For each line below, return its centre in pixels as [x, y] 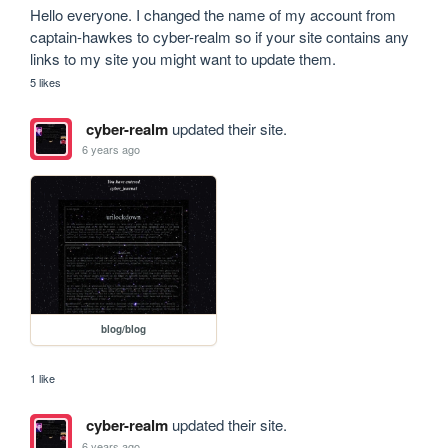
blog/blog [124, 329]
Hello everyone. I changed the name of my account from [213, 14]
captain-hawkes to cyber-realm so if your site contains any [220, 36]
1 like [43, 378]
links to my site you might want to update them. [183, 58]
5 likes [46, 81]
